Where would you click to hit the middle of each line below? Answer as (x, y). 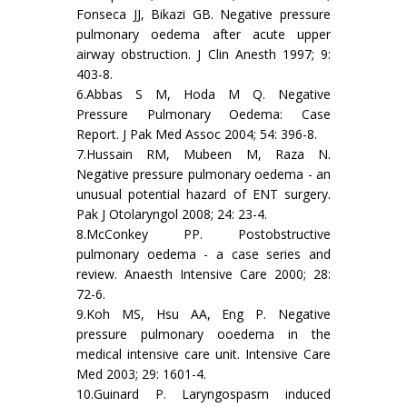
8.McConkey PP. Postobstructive (203, 234)
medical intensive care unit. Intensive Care (203, 354)
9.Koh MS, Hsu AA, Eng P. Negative (203, 314)
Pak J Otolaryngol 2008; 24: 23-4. (172, 214)
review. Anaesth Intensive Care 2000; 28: (203, 274)
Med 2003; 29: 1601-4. (141, 374)
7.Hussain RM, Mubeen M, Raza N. (203, 154)
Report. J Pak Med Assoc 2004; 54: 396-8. (197, 134)
